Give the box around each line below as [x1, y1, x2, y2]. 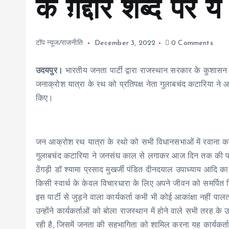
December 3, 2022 [94, 39, 156, 47]
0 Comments [169, 39, 213, 47]
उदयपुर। [36, 67, 63, 75]
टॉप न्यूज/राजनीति [36, 39, 83, 47]
